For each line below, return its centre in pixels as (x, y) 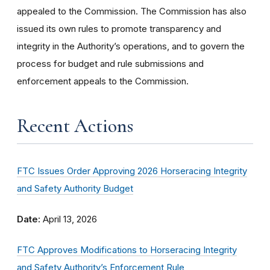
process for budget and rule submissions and (110, 64)
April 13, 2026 (69, 219)
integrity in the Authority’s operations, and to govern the (131, 46)
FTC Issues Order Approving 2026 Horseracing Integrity (132, 171)
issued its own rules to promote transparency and (119, 29)
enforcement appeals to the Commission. (103, 81)
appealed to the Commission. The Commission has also (132, 11)
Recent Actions (75, 126)
